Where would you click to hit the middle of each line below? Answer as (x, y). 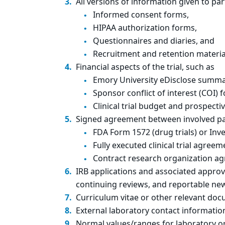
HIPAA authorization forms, (145, 28)
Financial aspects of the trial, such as (145, 67)
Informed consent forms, (141, 15)
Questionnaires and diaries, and (154, 41)
